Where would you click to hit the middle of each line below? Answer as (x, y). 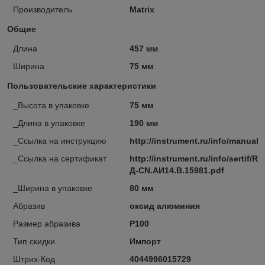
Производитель (43, 9)
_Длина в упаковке (49, 123)
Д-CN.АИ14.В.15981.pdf (177, 170)
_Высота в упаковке (51, 105)
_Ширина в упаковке (53, 188)
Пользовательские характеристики (82, 85)
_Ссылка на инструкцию (60, 140)
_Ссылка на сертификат (60, 158)
